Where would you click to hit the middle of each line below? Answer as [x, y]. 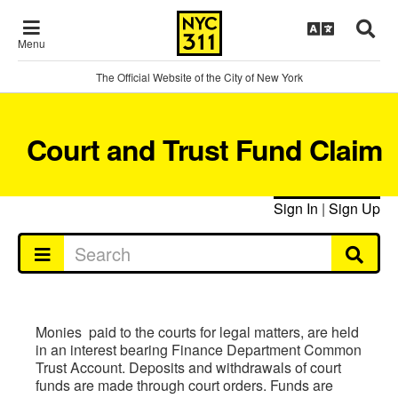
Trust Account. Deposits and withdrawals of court [188, 367]
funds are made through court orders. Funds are [184, 385]
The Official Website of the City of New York [199, 77]
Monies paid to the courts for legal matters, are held [197, 332]
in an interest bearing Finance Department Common [199, 350]
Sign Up [354, 208]
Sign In [296, 208]
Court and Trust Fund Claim [204, 149]
